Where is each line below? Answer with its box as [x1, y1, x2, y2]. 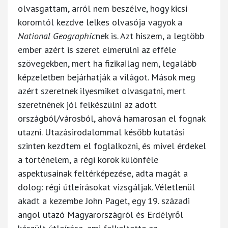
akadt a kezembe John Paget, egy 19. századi [18, 194, 190, 207]
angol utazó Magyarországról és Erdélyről [18, 208, 183, 220]
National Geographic [18, 30, 96, 42]
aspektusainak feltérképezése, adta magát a [18, 167, 188, 179]
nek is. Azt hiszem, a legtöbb [96, 30, 204, 42]
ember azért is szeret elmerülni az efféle [18, 43, 176, 55]
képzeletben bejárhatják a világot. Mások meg [18, 71, 195, 83]
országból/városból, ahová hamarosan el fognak [18, 112, 205, 124]
